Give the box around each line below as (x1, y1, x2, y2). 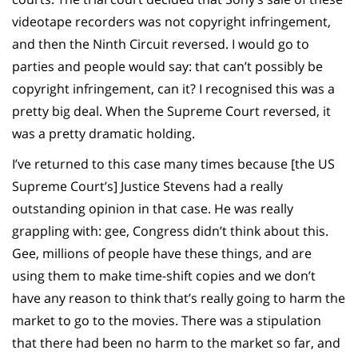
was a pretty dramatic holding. (12, 124, 195, 142)
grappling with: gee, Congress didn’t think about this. (12, 221, 328, 240)
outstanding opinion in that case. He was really (12, 199, 293, 217)
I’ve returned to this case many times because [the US (12, 154, 335, 173)
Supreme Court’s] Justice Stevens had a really (12, 177, 283, 195)
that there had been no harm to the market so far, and (12, 333, 340, 352)
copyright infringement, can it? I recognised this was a (12, 79, 335, 97)
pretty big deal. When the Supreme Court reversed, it (12, 101, 331, 120)
